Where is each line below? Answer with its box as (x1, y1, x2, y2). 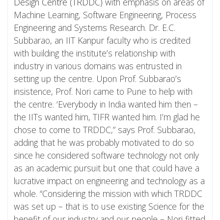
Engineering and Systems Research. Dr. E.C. (14, 22, 175, 34)
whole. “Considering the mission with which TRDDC (14, 188, 202, 200)
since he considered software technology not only (14, 149, 199, 162)
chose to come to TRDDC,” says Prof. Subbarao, (14, 124, 195, 136)
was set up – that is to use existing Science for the (14, 200, 204, 213)
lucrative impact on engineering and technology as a (14, 175, 205, 187)
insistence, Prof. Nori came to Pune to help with (14, 85, 192, 98)
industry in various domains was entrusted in (14, 60, 182, 72)
